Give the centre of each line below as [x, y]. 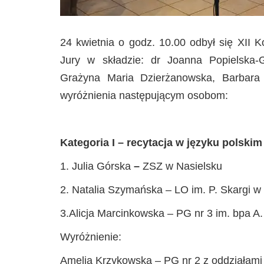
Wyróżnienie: [91, 237]
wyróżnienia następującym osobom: [144, 95]
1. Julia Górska [97, 166]
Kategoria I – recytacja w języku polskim [161, 143]
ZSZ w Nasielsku [181, 166]
